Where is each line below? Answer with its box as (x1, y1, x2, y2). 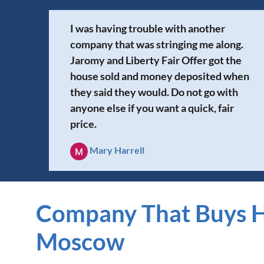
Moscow (36, 227, 126, 256)
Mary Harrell (90, 144, 145, 156)
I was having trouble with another (70, 21, 226, 35)
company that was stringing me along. (70, 37, 244, 51)
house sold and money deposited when (70, 69, 250, 82)
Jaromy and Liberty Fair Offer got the (70, 53, 242, 67)
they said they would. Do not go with (70, 85, 239, 98)
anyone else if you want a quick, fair (70, 101, 235, 114)
